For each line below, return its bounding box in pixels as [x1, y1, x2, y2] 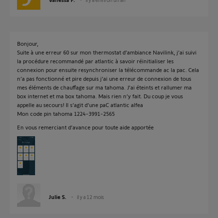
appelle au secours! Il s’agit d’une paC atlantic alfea [17, 101, 143, 108]
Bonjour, [17, 40, 38, 47]
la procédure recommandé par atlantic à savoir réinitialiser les [17, 57, 174, 64]
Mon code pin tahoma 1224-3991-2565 [17, 110, 115, 117]
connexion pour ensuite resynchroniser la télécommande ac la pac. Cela [17, 66, 199, 73]
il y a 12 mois [77, 194, 104, 200]
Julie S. [49, 193, 66, 200]
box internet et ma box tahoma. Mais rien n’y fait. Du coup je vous [17, 92, 183, 99]
